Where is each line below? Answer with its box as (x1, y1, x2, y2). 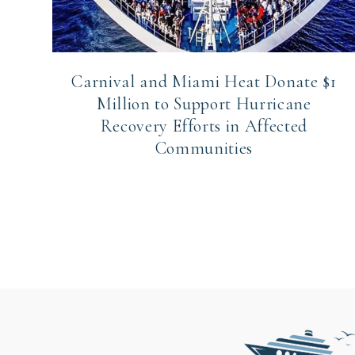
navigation (52, 242, 161, 273)
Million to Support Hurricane (97, 94, 311, 115)
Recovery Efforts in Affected (100, 116, 308, 137)
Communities (155, 138, 253, 159)
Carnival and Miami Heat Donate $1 (71, 71, 337, 93)
